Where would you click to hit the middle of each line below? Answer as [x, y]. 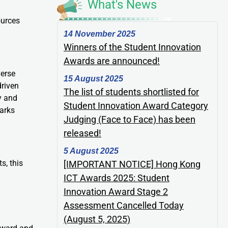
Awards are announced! [112, 61]
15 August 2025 [93, 78]
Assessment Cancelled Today [124, 205]
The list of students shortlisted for [131, 92]
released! [82, 133]
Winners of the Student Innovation [132, 47]
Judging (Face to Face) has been [130, 119]
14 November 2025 [99, 34]
